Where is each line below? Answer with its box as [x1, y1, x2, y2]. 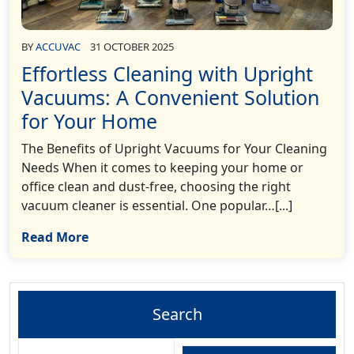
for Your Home [21, 107, 157, 135]
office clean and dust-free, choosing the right [21, 178, 291, 196]
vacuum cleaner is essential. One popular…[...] [21, 197, 292, 215]
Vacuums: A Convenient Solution [21, 84, 319, 111]
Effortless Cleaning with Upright [21, 60, 313, 88]
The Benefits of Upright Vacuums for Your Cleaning [21, 140, 327, 158]
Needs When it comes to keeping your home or [21, 159, 303, 177]
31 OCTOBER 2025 [90, 40, 174, 55]
